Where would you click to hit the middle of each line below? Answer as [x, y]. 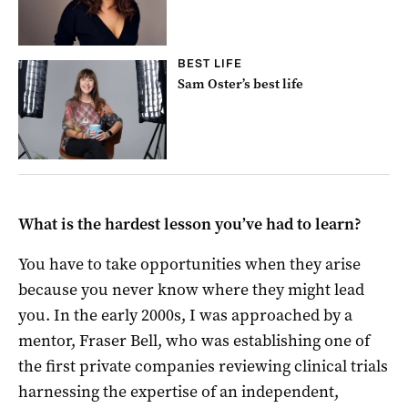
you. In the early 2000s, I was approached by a [185, 315]
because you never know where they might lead [191, 289]
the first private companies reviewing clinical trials [203, 366]
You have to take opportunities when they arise [189, 264]
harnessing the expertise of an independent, [178, 391]
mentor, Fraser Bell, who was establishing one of [194, 340]
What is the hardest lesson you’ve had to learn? [190, 224]
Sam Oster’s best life [241, 83]
